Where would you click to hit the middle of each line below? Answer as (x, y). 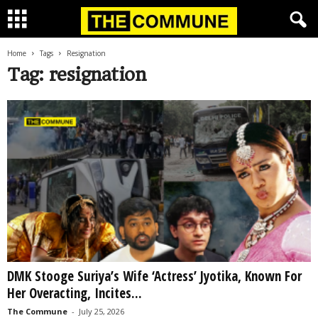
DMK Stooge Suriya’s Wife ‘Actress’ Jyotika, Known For (154, 276)
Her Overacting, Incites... (75, 294)
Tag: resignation (77, 75)
